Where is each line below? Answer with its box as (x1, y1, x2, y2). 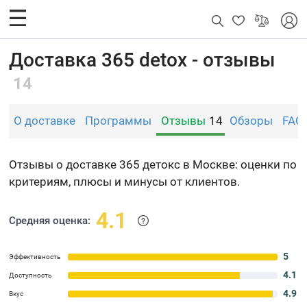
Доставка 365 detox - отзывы (9, 49, 276, 71)
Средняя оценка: (9, 214, 91, 227)
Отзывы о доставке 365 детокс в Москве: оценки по (9, 158, 297, 171)
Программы (85, 114, 152, 127)
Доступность (9, 271, 52, 279)
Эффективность (9, 253, 61, 260)
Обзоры (230, 114, 273, 127)
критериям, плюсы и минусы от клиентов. (9, 175, 241, 188)
